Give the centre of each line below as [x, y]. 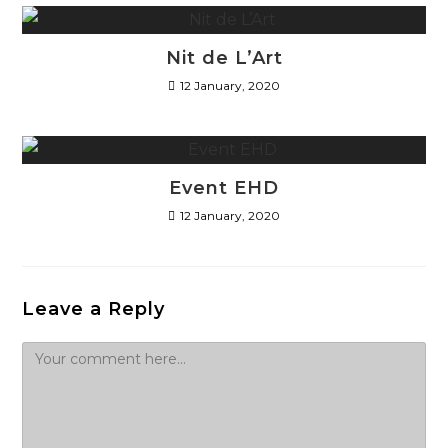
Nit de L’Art [224, 57]
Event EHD [224, 187]
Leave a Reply [94, 308]
